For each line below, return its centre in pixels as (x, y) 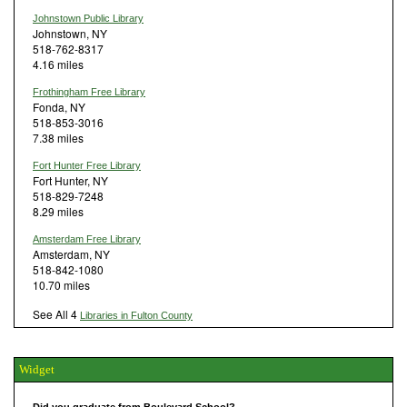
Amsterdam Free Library (87, 238)
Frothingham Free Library (89, 91)
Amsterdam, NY (71, 253)
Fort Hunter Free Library (87, 165)
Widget (37, 369)
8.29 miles (58, 211)
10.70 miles (61, 284)
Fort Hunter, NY (70, 180)
